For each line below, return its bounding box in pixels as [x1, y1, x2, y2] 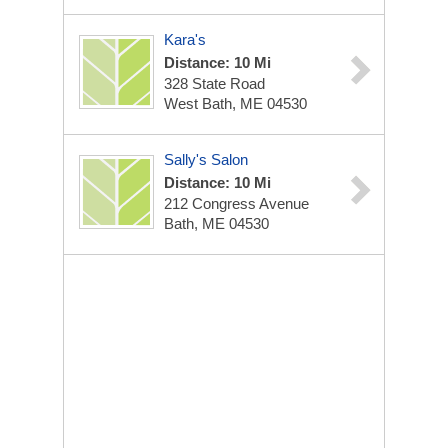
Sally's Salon [164, 151, 248, 168]
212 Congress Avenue [164, 195, 309, 212]
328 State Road [164, 75, 265, 92]
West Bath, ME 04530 [164, 95, 307, 112]
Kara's [164, 31, 206, 48]
